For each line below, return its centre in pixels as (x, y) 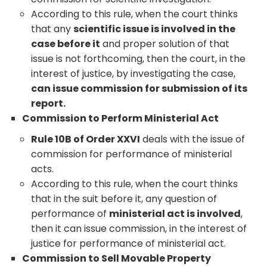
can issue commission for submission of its (139, 88)
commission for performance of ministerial (132, 154)
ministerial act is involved (175, 213)
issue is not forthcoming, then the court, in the (139, 58)
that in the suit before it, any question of (124, 198)
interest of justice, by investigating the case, (133, 73)
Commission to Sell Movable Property (117, 258)
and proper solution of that (165, 44)
